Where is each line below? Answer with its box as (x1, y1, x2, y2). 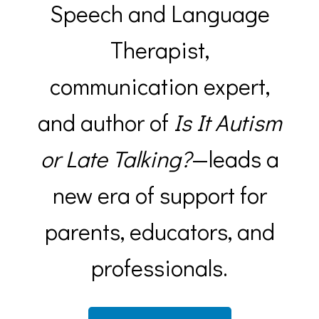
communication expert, (49, 70, 270, 100)
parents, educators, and (44, 216, 275, 246)
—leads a (191, 143, 279, 173)
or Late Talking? (40, 143, 192, 173)
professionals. (91, 252, 228, 282)
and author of (37, 107, 174, 137)
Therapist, (110, 34, 209, 64)
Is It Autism (173, 107, 282, 137)
